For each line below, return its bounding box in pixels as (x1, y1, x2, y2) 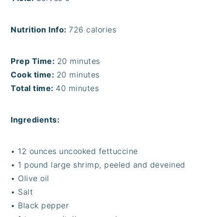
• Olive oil (11, 173, 49, 183)
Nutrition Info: (11, 24, 69, 34)
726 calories (69, 24, 117, 34)
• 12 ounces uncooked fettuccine (11, 146, 138, 156)
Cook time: (11, 69, 57, 79)
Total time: (11, 83, 56, 93)
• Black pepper (11, 200, 69, 210)
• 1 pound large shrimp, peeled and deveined (11, 159, 186, 170)
